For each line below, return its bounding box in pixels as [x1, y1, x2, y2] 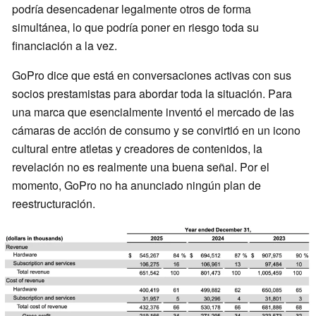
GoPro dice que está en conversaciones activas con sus [12, 66, 291, 83]
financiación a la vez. [12, 37, 117, 54]
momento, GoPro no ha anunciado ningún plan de [12, 176, 261, 193]
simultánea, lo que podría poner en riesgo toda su [12, 18, 259, 35]
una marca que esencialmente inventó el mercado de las [12, 103, 294, 120]
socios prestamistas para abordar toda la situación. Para [12, 85, 292, 102]
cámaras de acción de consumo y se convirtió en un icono [12, 121, 300, 138]
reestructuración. [12, 195, 95, 212]
